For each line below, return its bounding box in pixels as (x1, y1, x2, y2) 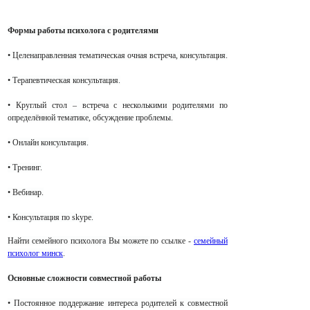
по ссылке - (150, 236, 194, 246)
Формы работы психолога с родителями (8, 26, 158, 36)
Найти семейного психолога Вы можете (8, 236, 151, 246)
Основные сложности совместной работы (8, 273, 161, 284)
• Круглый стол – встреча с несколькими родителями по (8, 100, 228, 111)
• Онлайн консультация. (8, 138, 89, 148)
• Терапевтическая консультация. (8, 75, 120, 86)
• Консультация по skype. (8, 212, 93, 223)
